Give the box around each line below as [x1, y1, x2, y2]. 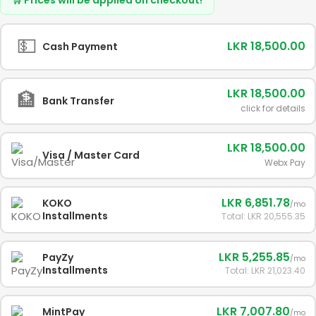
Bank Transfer [42, 94, 114, 109]
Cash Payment [42, 39, 118, 54]
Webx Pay [264, 157, 305, 169]
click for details [240, 102, 305, 115]
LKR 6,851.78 [221, 195, 290, 212]
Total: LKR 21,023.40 [224, 265, 305, 277]
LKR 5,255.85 [218, 249, 290, 266]
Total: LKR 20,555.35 [221, 210, 305, 223]
